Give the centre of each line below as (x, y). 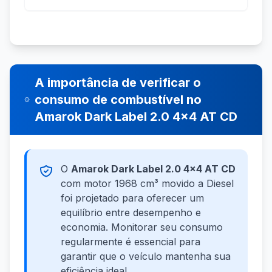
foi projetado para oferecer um (132, 198)
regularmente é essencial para (131, 242)
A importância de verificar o (118, 83)
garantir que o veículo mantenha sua (146, 257)
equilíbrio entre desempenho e (131, 213)
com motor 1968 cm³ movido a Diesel (147, 184)
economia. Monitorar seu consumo (142, 227)
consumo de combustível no (118, 100)
